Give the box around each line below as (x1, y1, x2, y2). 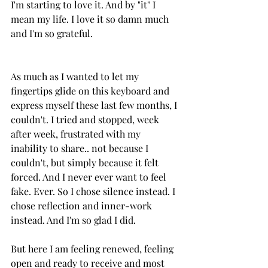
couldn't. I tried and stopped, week (11, 112, 162, 126)
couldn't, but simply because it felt (11, 156, 161, 169)
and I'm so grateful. (11, 26, 93, 39)
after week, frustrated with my (11, 127, 143, 140)
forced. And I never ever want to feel (11, 170, 169, 183)
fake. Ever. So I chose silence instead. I (11, 184, 178, 197)
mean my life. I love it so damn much (11, 12, 171, 25)
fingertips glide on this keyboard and (11, 84, 172, 97)
